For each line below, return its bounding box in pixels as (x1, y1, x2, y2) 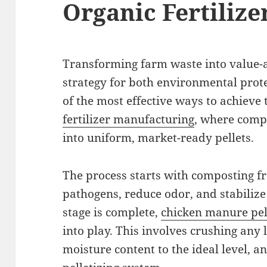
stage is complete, (63, 204, 162, 221)
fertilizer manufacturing (63, 111, 195, 128)
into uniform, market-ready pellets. (63, 130, 254, 146)
